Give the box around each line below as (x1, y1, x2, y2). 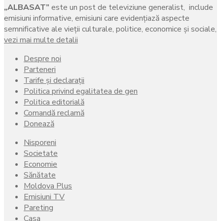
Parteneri (24, 64, 56, 75)
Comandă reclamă (24, 107, 84, 118)
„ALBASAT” (4, 1, 49, 13)
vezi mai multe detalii (4, 34, 78, 45)
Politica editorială (24, 96, 84, 108)
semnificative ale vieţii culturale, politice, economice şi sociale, (4, 23, 217, 35)
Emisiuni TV (24, 191, 65, 202)
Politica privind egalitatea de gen (24, 85, 138, 97)
